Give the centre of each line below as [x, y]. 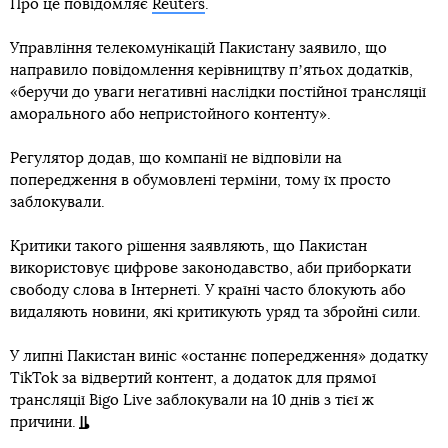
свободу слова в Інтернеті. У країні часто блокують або [208, 291]
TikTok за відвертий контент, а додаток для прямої [193, 379]
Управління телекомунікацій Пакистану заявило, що [198, 49]
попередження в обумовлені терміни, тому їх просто [200, 181]
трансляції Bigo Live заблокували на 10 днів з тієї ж [192, 401]
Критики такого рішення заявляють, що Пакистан [188, 247]
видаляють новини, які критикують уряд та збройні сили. [215, 313]
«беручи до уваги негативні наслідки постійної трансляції [218, 93]
